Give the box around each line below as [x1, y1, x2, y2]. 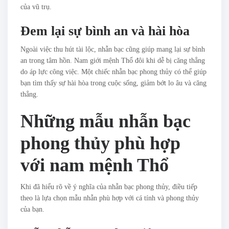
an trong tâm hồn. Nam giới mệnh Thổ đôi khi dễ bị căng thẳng [20, 57, 205, 65]
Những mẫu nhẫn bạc [20, 111, 191, 132]
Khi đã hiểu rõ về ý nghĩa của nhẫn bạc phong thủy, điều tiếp [20, 183, 197, 191]
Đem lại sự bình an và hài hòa [20, 24, 190, 39]
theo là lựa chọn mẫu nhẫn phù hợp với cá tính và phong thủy [20, 194, 199, 202]
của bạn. [20, 205, 44, 214]
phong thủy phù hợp [20, 133, 180, 154]
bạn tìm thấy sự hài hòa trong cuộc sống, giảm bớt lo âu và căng [20, 79, 207, 87]
